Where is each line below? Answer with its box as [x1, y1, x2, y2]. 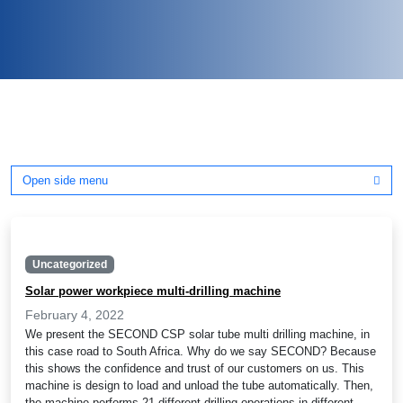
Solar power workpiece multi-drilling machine [25, 284, 281, 298]
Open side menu [22, 174, 108, 187]
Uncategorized [31, 258, 107, 271]
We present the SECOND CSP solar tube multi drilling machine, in [25, 327, 370, 341]
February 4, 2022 [25, 308, 124, 322]
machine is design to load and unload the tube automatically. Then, [25, 379, 373, 392]
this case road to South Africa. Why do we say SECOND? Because [25, 345, 376, 358]
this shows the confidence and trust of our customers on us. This [25, 362, 364, 375]
